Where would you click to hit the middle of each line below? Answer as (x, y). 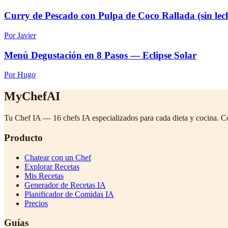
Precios (36, 203)
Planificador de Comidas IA (69, 194)
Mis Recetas (44, 176)
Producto (23, 137)
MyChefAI (32, 96)
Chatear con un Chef (58, 157)
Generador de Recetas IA (65, 185)
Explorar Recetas (52, 166)
